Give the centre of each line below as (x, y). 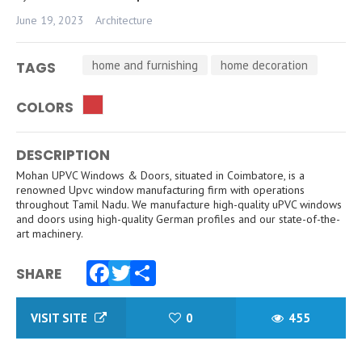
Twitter (148, 302)
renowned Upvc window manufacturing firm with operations (160, 190)
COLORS (45, 107)
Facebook (139, 302)
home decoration (264, 65)
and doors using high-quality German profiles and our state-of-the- (178, 219)
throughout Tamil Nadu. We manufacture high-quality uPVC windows (179, 204)
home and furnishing (145, 65)
